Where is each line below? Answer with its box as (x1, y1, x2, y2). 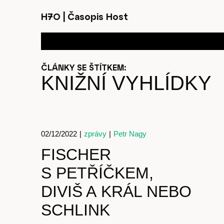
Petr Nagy (113, 129, 146, 138)
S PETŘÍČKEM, (41, 164, 153, 182)
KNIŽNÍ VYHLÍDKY (41, 72, 211, 94)
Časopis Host (65, 10, 128, 22)
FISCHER (41, 145, 111, 163)
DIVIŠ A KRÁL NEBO (41, 182, 191, 200)
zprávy (84, 129, 106, 138)
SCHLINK (41, 201, 110, 219)
